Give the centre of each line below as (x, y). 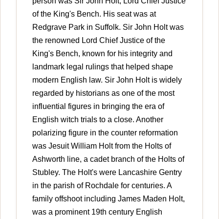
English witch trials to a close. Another (98, 119)
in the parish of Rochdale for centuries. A (102, 185)
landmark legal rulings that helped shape (103, 66)
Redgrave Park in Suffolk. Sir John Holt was (108, 27)
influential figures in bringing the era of (98, 106)
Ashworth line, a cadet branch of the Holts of (108, 159)
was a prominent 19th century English (97, 212)
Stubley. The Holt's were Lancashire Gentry (107, 172)
